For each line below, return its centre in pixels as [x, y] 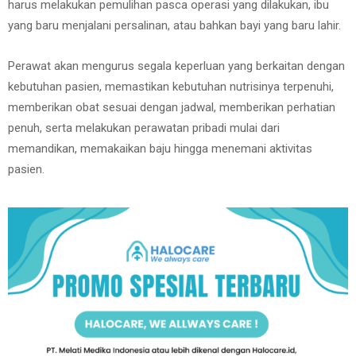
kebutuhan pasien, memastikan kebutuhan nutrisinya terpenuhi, [171, 87]
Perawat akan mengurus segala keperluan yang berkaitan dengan [176, 66]
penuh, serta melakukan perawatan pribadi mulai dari [144, 128]
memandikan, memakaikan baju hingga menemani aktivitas [160, 149]
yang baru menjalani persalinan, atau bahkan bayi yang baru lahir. [174, 25]
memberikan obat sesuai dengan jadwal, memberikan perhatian [172, 107]
